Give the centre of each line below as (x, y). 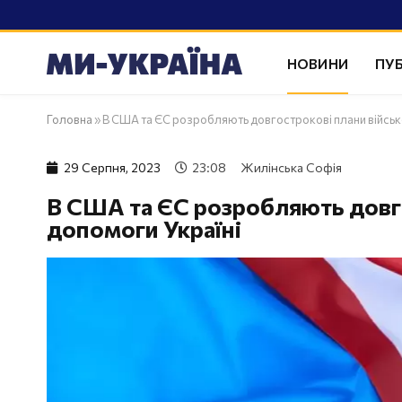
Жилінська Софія (291, 167)
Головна (70, 119)
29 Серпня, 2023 (112, 167)
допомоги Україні (144, 228)
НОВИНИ (318, 63)
